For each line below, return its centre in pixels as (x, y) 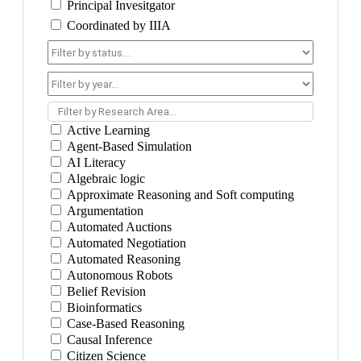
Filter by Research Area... (117, 112)
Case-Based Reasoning (124, 324)
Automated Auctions (118, 227)
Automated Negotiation (125, 243)
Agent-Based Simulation (128, 146)
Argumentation (104, 211)
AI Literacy (95, 162)
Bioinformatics (103, 307)
